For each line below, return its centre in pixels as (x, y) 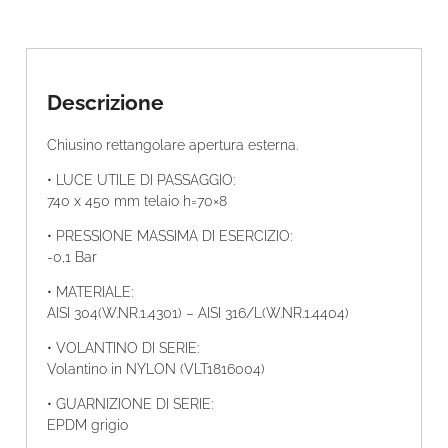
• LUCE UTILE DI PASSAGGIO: (140, 180)
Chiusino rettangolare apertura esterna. (172, 145)
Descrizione (105, 102)
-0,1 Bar (71, 257)
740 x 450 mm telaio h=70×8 (136, 201)
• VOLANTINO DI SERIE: (122, 348)
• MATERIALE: (89, 292)
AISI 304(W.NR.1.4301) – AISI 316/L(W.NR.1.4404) (197, 313)
